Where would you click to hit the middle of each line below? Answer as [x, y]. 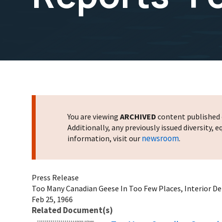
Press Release [55, 177]
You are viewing [94, 116]
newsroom [160, 138]
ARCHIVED [138, 116]
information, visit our [105, 138]
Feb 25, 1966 [52, 199]
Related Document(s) [72, 210]
